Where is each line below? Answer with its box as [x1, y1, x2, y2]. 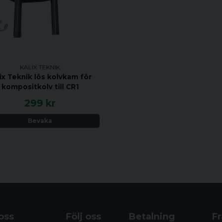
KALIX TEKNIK [20, 63, 60, 71]
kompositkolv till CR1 [1, 82, 79, 91]
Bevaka [28, 117, 53, 125]
